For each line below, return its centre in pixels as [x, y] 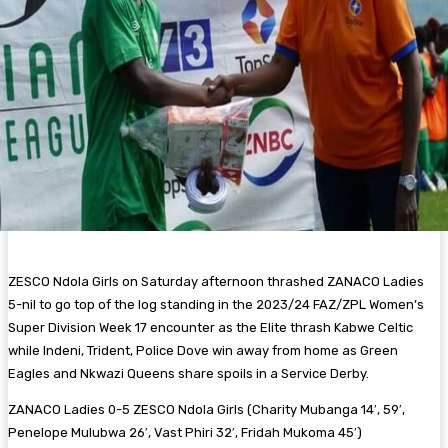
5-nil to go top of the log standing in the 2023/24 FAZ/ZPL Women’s [216, 304]
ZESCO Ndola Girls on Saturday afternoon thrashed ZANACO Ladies [216, 281]
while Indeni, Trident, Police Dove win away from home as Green [203, 350]
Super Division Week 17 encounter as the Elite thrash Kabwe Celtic [210, 327]
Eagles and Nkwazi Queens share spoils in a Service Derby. [188, 373]
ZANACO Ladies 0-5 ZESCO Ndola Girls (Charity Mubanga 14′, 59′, [206, 409]
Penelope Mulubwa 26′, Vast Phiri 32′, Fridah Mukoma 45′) [185, 432]
